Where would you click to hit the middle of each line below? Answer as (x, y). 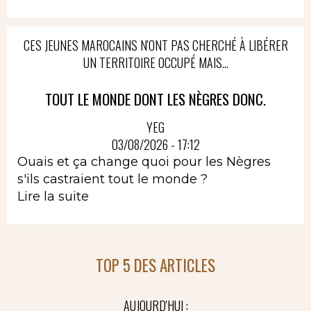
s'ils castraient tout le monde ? (112, 179)
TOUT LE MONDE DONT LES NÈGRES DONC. (155, 99)
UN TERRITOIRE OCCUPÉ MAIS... (155, 62)
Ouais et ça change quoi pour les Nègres (144, 161)
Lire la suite (53, 196)
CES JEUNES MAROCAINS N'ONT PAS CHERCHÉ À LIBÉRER (155, 45)
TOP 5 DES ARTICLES (155, 265)
